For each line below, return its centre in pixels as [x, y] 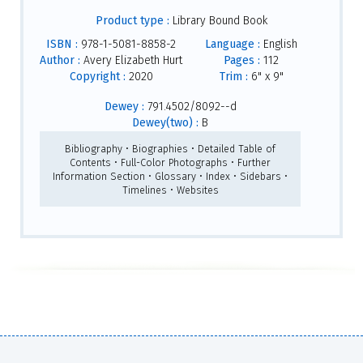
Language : [233, 45]
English [279, 45]
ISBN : [62, 45]
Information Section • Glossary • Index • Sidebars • [170, 176]
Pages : [242, 61]
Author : [60, 61]
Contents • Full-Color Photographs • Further [170, 162]
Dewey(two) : [165, 123]
